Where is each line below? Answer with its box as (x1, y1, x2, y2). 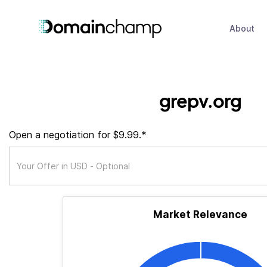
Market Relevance (153, 209, 247, 221)
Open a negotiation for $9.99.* (9, 129, 147, 141)
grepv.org (159, 89, 241, 112)
